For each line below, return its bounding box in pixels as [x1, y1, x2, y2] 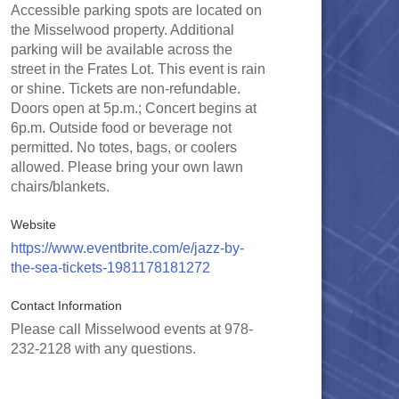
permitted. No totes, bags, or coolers [11, 140, 237, 155]
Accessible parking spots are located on [11, 3, 262, 18]
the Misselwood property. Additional [11, 22, 234, 37]
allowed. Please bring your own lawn [11, 159, 243, 175]
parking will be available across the [11, 42, 232, 57]
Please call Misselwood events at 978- [11, 322, 253, 337]
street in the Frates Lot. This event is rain [11, 61, 265, 77]
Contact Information [11, 298, 122, 313]
